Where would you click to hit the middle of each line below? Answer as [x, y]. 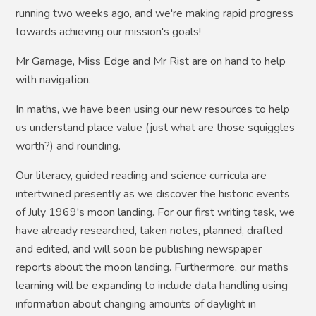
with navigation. [54, 79]
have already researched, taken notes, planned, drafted [150, 230]
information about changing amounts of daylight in [136, 304]
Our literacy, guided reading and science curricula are [141, 175]
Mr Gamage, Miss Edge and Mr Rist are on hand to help [151, 61]
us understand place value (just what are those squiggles [156, 127]
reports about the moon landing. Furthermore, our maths [152, 267]
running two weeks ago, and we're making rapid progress [155, 13]
